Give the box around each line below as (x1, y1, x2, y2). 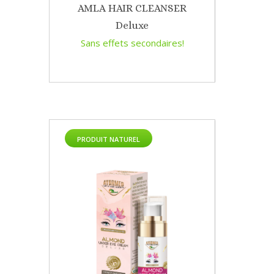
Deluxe (116, 20, 149, 32)
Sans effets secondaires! (80, 37, 184, 50)
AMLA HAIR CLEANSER (78, 2, 187, 15)
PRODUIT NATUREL (77, 135, 140, 144)
